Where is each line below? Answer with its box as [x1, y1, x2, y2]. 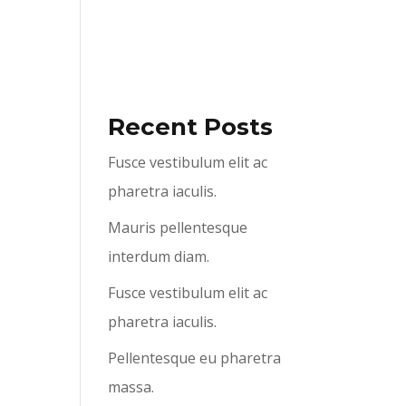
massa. [108, 377, 155, 397]
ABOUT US [132, 23, 194, 41]
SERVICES [217, 23, 273, 41]
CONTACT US [296, 23, 379, 41]
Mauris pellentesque [108, 217, 248, 237]
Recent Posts [108, 112, 274, 141]
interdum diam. [108, 246, 210, 266]
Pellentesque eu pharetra [108, 348, 282, 368]
